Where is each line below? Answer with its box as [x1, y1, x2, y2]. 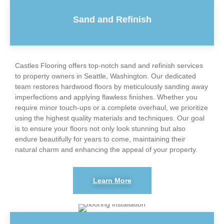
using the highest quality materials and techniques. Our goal [15, 113, 204, 122]
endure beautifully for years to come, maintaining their [15, 134, 185, 143]
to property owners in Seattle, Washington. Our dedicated [15, 71, 196, 80]
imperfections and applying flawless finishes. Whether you [15, 92, 197, 101]
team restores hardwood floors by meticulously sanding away [15, 82, 208, 90]
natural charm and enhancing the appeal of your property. [15, 145, 197, 153]
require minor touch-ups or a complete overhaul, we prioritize [15, 103, 208, 111]
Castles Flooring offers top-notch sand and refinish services [15, 61, 203, 69]
